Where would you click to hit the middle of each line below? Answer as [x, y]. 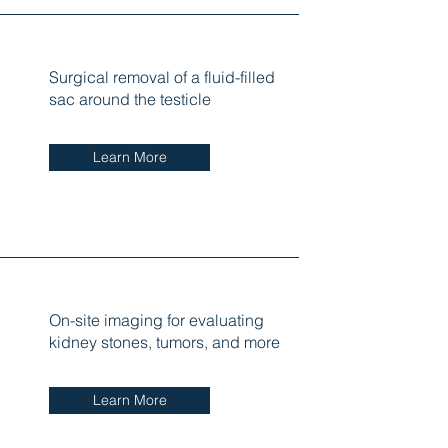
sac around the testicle [129, 98]
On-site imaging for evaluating [156, 319]
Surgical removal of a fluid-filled [161, 76]
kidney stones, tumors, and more [164, 341]
